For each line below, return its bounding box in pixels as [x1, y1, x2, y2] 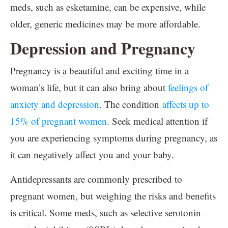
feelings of [168, 81, 208, 94]
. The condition [99, 98, 162, 110]
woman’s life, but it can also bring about [10, 81, 168, 94]
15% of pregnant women [10, 115, 107, 127]
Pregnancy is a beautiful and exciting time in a [10, 64, 189, 77]
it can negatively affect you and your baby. [10, 148, 174, 161]
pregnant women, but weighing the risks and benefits [10, 189, 216, 202]
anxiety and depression [10, 98, 99, 110]
